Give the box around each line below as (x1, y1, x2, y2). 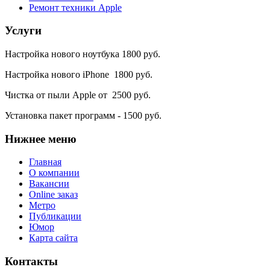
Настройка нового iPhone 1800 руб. (5, 69, 152, 80)
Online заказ (29, 189, 78, 200)
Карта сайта (29, 233, 78, 243)
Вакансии (29, 178, 69, 189)
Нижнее (5, 132, 45, 145)
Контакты (5, 255, 58, 268)
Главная (29, 157, 61, 168)
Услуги (5, 24, 42, 37)
